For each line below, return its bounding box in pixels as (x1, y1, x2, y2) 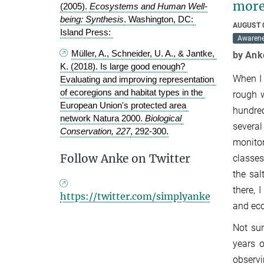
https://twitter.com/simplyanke (60, 190, 210, 202)
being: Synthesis (60, 15, 124, 24)
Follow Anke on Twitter (60, 151, 190, 166)
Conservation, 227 (60, 127, 130, 136)
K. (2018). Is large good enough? (60, 62, 185, 71)
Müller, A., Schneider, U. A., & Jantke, (71, 49, 215, 58)
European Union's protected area (60, 101, 186, 110)
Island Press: (60, 28, 113, 37)
